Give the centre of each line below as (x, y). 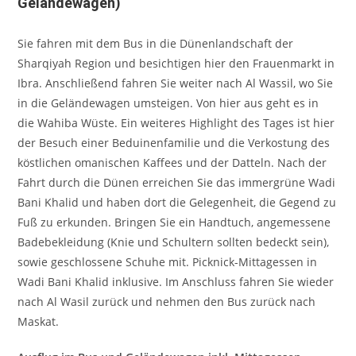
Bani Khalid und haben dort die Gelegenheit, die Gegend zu (177, 202)
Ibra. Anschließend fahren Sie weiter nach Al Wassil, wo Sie (176, 83)
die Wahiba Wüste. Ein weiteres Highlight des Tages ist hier (176, 123)
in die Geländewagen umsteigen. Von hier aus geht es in (168, 103)
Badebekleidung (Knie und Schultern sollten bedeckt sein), (174, 242)
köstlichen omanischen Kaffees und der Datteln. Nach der (172, 163)
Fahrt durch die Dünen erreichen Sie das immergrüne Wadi (177, 182)
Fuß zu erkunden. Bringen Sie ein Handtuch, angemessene (174, 222)
